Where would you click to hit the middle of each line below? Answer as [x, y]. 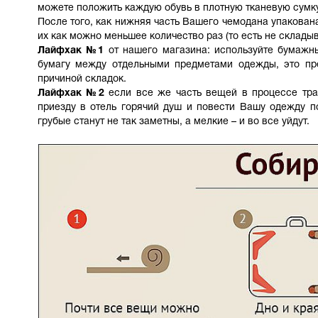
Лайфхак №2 [71, 93]
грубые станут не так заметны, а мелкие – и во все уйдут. [173, 122]
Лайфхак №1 [71, 51]
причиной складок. [82, 79]
